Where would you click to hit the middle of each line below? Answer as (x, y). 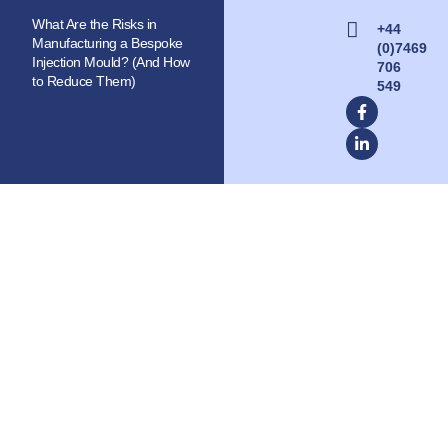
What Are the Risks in (94, 24)
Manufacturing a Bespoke (107, 43)
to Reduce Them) (86, 81)
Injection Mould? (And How (111, 62)
